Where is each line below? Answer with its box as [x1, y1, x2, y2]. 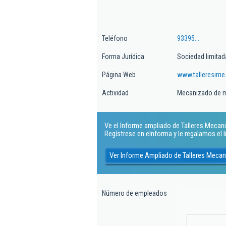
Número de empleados [102, 189, 167, 197]
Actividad [102, 89, 129, 97]
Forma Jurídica [102, 52, 144, 61]
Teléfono [102, 34, 128, 42]
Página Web [102, 71, 136, 79]
